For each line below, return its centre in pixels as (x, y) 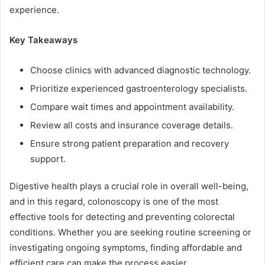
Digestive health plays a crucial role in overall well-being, (129, 186)
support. (48, 159)
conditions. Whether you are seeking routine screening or (130, 232)
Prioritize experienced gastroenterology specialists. (139, 88)
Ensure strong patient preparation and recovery (130, 143)
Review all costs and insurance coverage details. (132, 125)
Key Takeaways (43, 40)
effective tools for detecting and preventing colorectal (122, 216)
